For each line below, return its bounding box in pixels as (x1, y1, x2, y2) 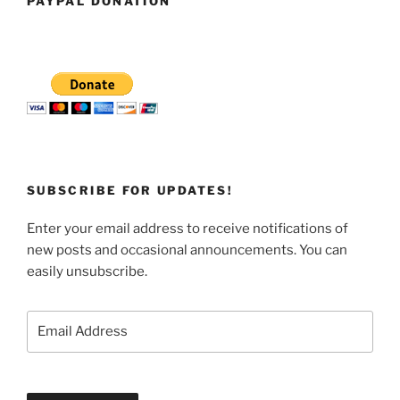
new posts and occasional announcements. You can (27, 242, 347, 259)
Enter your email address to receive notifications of (27, 221, 348, 237)
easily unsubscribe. (27, 263, 147, 280)
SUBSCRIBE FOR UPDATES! (27, 182, 233, 197)
